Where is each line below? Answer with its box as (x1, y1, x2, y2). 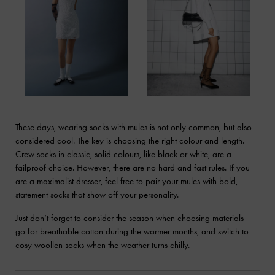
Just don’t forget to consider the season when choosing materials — (15, 212, 254, 224)
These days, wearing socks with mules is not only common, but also (15, 122, 252, 133)
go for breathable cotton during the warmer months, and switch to (15, 226, 249, 238)
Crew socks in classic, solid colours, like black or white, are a (15, 149, 231, 160)
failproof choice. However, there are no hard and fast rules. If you (15, 162, 250, 174)
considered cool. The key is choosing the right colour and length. (15, 135, 244, 147)
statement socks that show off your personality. (15, 189, 179, 201)
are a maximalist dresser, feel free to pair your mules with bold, (15, 176, 238, 187)
